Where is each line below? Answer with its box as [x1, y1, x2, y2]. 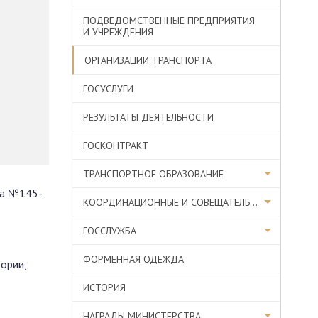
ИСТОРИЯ [83, 281, 126, 294]
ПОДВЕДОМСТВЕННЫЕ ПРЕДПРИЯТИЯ [83, 14, 255, 27]
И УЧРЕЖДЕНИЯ [83, 26, 153, 38]
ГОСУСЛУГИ [83, 82, 133, 95]
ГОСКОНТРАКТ [83, 139, 148, 152]
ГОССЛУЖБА [83, 224, 136, 237]
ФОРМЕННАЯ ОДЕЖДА [83, 253, 184, 265]
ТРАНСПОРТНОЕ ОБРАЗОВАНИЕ [83, 168, 224, 180]
